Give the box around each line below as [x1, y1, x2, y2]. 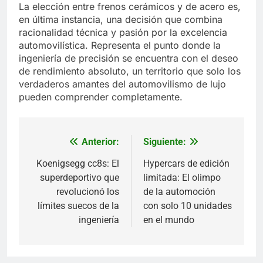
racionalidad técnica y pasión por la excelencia [19, 26, 227, 38]
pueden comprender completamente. [19, 90, 183, 103]
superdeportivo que [40, 171, 119, 183]
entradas [30, 178, 86, 195]
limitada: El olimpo [143, 171, 221, 183]
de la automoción [143, 186, 215, 197]
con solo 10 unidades [143, 200, 232, 211]
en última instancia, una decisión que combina [19, 13, 222, 25]
